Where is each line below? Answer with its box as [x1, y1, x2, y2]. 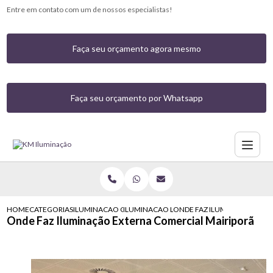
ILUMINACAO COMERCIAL [73, 205, 162, 214]
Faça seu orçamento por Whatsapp [70, 93, 203, 103]
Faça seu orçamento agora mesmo [72, 43, 201, 54]
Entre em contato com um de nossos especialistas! [7, 5, 173, 14]
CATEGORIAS [29, 205, 74, 214]
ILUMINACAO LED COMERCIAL [123, 205, 226, 214]
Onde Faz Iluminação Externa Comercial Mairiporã [7, 214, 255, 227]
